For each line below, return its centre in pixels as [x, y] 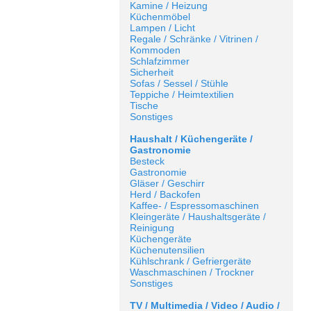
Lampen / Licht [162, 28]
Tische [144, 106]
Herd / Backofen [165, 194]
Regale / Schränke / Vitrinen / [194, 39]
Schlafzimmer [160, 61]
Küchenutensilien [167, 250]
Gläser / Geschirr [167, 183]
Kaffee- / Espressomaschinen [194, 205]
